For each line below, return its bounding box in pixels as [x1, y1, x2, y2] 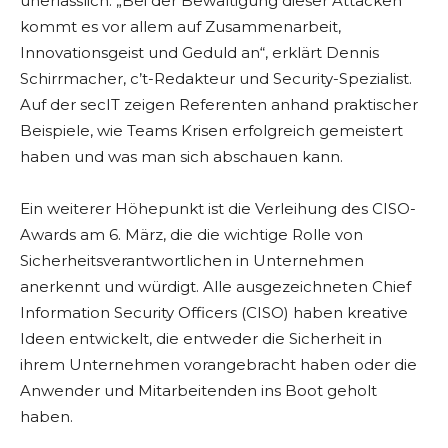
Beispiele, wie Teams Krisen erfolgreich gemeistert [20, 121, 403, 141]
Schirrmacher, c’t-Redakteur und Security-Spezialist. [20, 69, 412, 89]
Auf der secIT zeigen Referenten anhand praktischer [20, 95, 418, 115]
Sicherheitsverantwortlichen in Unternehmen [20, 251, 364, 271]
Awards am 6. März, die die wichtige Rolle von [20, 225, 363, 245]
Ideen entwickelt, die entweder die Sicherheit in [20, 329, 382, 349]
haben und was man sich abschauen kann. [20, 147, 343, 167]
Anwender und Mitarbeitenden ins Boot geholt [20, 381, 377, 401]
